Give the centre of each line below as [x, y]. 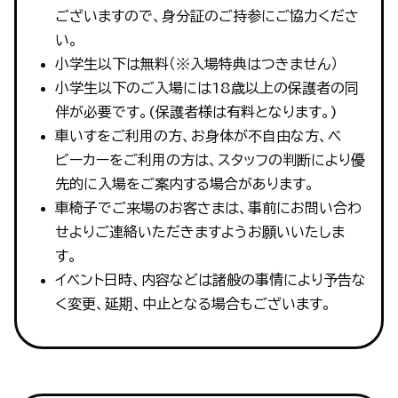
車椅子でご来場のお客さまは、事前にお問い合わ [208, 208]
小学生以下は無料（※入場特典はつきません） [196, 64]
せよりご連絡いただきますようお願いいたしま [199, 232]
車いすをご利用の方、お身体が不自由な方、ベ [198, 136]
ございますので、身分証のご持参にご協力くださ [207, 16]
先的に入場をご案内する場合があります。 [184, 184]
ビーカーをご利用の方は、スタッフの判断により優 [210, 160]
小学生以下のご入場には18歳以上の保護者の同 [207, 88]
